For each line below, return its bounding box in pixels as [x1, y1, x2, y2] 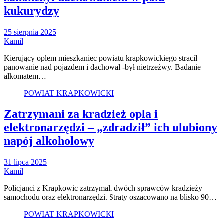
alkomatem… [4, 72, 46, 81]
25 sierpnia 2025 [4, 28, 56, 37]
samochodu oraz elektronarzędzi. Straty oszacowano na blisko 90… [4, 193, 217, 202]
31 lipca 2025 [4, 158, 47, 167]
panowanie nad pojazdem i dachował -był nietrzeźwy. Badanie [4, 63, 201, 72]
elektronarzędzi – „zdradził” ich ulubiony [4, 121, 217, 134]
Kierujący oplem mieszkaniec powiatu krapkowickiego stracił [4, 54, 197, 63]
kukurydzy [4, 4, 59, 18]
